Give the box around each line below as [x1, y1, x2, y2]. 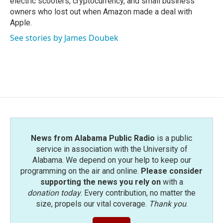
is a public [155, 133, 192, 143]
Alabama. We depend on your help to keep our [32, 155, 191, 165]
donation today [27, 188, 81, 198]
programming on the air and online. [20, 166, 141, 176]
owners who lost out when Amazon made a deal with [10, 7, 192, 16]
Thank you [148, 199, 186, 209]
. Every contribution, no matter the [81, 188, 196, 198]
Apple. [10, 18, 32, 27]
